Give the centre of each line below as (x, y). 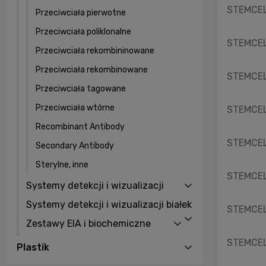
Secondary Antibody (75, 145)
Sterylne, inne (62, 164)
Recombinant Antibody (80, 126)
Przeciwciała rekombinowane (92, 69)
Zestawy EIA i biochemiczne (88, 223)
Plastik (33, 247)
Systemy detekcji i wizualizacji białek (109, 204)
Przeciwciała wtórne (75, 107)
